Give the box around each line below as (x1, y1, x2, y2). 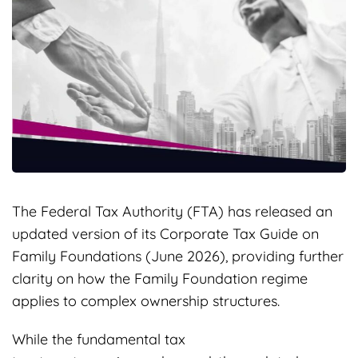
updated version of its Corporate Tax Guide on (12, 224, 319, 243)
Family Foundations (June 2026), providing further (12, 246, 344, 265)
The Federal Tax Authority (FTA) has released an (12, 201, 332, 221)
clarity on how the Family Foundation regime (12, 268, 308, 288)
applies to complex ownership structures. (12, 291, 284, 310)
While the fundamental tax (12, 329, 185, 348)
